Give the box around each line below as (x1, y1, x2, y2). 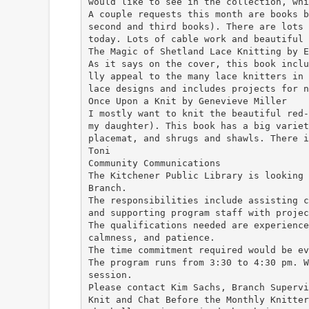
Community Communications (88, 157, 221, 168)
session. (88, 269, 132, 280)
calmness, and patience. (88, 232, 215, 243)
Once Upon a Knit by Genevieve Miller (88, 95, 287, 106)
